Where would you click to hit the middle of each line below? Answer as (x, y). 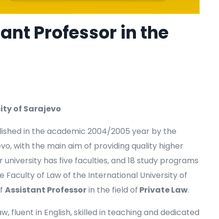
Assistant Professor (46, 190)
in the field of (112, 190)
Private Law (163, 190)
